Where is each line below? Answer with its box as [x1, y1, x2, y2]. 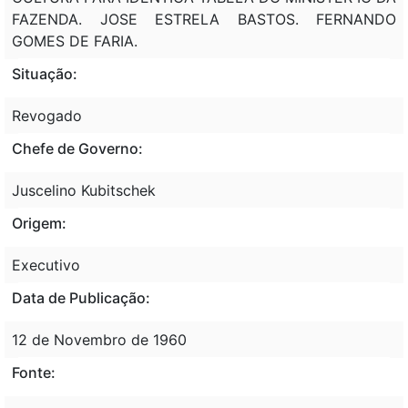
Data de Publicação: [12, 288, 150, 307]
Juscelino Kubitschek [12, 180, 156, 199]
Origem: [12, 213, 66, 232]
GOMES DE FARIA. [12, 31, 138, 50]
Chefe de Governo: [12, 138, 143, 158]
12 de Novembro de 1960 [12, 330, 187, 349]
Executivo [12, 255, 80, 274]
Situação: [12, 64, 77, 83]
